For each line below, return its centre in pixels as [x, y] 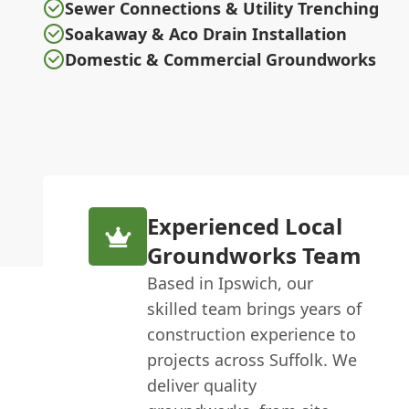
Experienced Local [245, 226]
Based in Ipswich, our [231, 283]
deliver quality [202, 385]
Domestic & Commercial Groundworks [220, 59]
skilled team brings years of [255, 309]
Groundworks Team [255, 255]
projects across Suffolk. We [252, 360]
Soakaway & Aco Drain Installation [206, 34]
